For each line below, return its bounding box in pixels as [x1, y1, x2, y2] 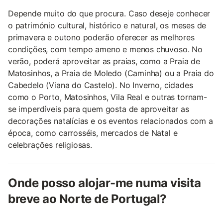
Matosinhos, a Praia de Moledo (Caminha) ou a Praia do [8, 68, 214, 78]
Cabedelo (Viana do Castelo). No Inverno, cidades [8, 80, 193, 90]
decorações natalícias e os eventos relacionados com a [8, 115, 213, 126]
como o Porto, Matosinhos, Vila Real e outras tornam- [8, 92, 207, 102]
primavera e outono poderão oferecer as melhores [8, 32, 195, 42]
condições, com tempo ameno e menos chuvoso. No [8, 44, 203, 54]
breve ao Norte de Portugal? [8, 191, 167, 206]
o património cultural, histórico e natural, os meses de [8, 20, 207, 30]
